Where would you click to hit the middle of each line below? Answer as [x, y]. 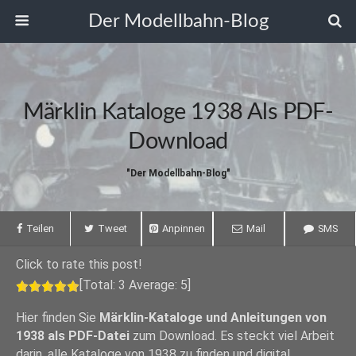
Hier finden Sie [58, 317]
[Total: [99, 285]
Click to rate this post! [79, 264]
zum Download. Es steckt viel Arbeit [232, 336]
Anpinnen [184, 228]
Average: [153, 285]
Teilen [40, 228]
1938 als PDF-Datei [73, 336]
